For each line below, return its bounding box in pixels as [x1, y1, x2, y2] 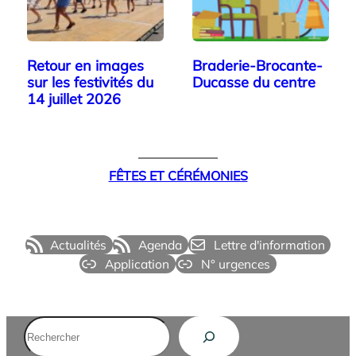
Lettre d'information [213, 237, 325, 253]
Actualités [50, 237, 107, 253]
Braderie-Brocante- [192, 56, 323, 75]
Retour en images [27, 56, 144, 75]
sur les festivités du [27, 73, 153, 91]
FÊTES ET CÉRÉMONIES [108, 168, 248, 184]
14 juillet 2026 [27, 90, 121, 108]
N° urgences [200, 256, 270, 272]
